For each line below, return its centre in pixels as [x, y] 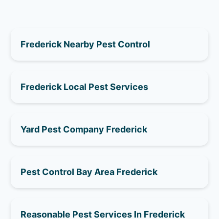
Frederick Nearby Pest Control [86, 44]
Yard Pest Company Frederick [84, 129]
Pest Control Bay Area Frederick [89, 172]
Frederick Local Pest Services [85, 87]
